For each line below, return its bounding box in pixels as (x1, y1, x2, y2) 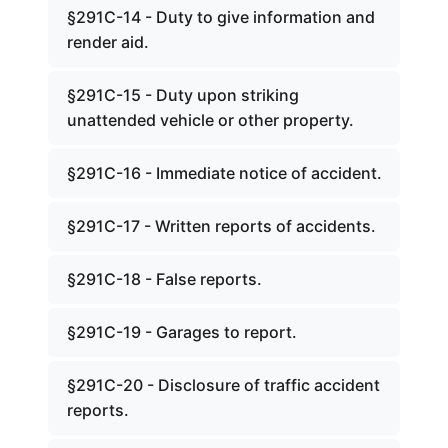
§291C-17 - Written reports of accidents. (67, 216, 376, 236)
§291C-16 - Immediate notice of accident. (67, 163, 382, 183)
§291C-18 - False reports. (67, 269, 262, 289)
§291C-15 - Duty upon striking (67, 85, 299, 105)
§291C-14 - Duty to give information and (67, 7, 375, 27)
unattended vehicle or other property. (67, 110, 354, 130)
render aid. (67, 32, 149, 52)
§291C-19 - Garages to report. (67, 322, 297, 342)
